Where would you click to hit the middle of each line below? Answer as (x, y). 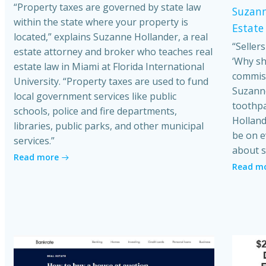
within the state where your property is (101, 22)
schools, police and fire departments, (95, 111)
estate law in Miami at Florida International (109, 67)
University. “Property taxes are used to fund (111, 82)
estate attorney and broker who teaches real (113, 52)
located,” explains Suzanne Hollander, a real (111, 37)
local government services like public (95, 96)
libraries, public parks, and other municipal (109, 126)
